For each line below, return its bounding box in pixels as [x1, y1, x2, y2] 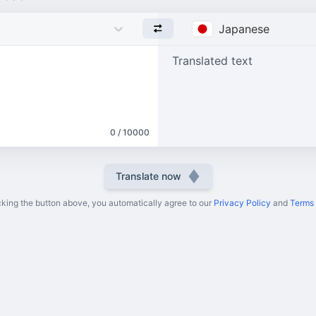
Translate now [115, 169, 181, 182]
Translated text [172, 53, 253, 68]
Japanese [219, 21, 270, 36]
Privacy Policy [214, 197, 271, 208]
